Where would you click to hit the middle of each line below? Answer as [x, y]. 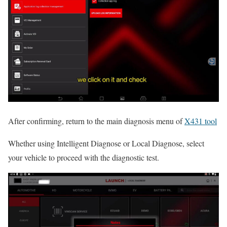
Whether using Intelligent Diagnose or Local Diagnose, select [106, 143]
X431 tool [201, 121]
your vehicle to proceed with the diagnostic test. [84, 157]
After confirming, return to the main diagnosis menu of [96, 121]
